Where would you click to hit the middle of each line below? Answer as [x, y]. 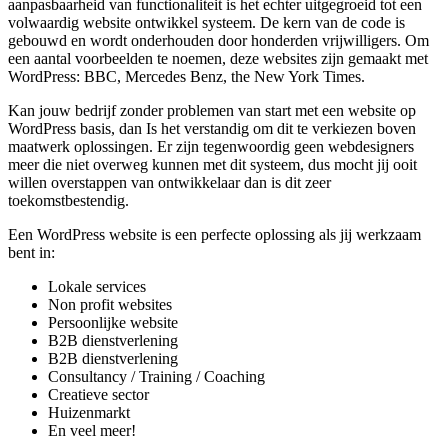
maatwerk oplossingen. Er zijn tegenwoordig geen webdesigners [211, 147]
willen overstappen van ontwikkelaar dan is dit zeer [169, 183]
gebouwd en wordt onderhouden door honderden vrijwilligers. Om [218, 41]
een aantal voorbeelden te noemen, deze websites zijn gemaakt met [218, 59]
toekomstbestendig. [68, 201]
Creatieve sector [98, 395]
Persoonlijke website [113, 323]
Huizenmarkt [89, 413]
